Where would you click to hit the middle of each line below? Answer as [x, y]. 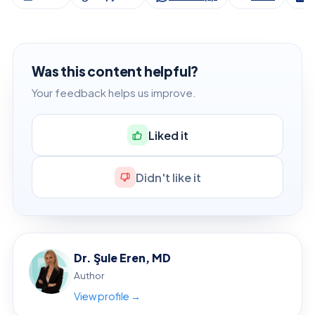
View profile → [107, 296]
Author [89, 276]
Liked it [168, 135]
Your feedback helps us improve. [114, 93]
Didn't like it [168, 177]
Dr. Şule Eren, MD [122, 258]
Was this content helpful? [115, 71]
